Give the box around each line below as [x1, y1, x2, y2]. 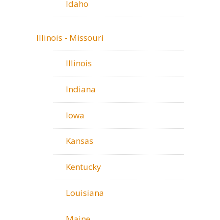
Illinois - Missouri [36, 31, 104, 43]
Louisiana [66, 187, 104, 198]
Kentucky [66, 161, 101, 173]
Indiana [66, 83, 96, 95]
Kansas [66, 135, 93, 147]
